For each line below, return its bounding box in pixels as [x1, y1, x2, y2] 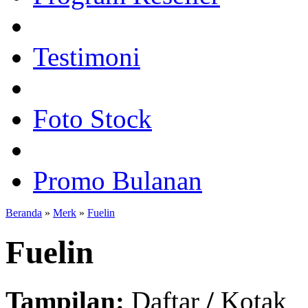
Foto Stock [33, 103, 152, 133]
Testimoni [33, 41, 140, 71]
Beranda [5, 206, 42, 219]
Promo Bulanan [33, 165, 202, 195]
